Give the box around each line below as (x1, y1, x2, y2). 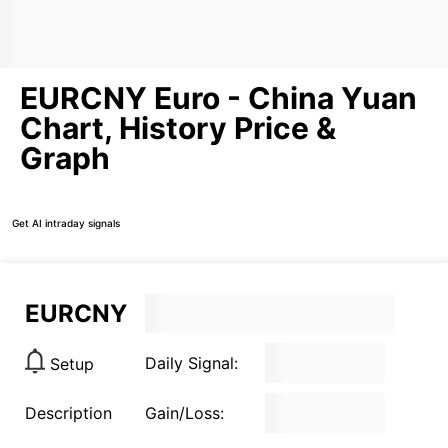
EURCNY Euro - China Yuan (20, 80, 417, 116)
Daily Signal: (145, 353, 238, 373)
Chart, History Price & (20, 110, 336, 146)
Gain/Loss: (145, 403, 224, 423)
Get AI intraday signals (12, 216, 120, 229)
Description (25, 403, 112, 423)
